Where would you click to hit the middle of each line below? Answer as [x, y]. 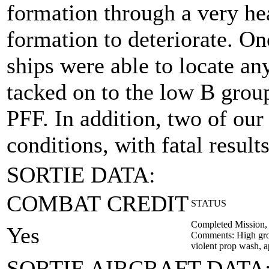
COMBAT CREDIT [98, 204]
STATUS [209, 203]
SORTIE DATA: [81, 175]
